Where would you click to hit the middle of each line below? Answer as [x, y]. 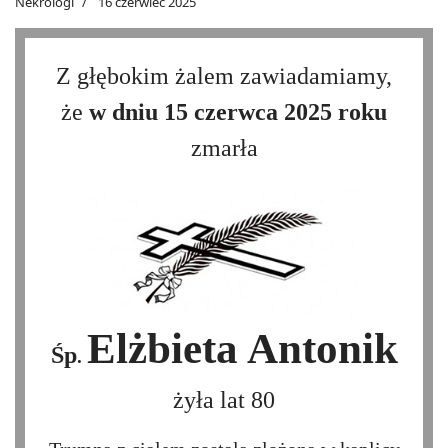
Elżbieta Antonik [242, 348]
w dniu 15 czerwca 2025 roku [238, 111]
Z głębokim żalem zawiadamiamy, [224, 75]
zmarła [224, 147]
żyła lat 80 [224, 399]
